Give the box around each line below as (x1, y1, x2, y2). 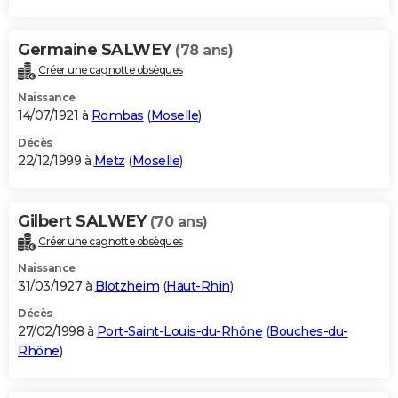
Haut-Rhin (166, 278, 230, 295)
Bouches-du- (269, 323, 348, 340)
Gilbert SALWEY (18, 211, 150, 231)
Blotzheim (94, 278, 159, 295)
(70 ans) (149, 212, 208, 230)
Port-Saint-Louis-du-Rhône (96, 323, 262, 340)
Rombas (91, 107, 144, 123)
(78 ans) (175, 41, 233, 59)
